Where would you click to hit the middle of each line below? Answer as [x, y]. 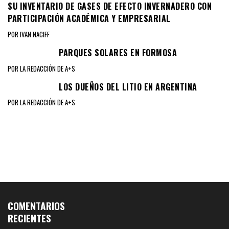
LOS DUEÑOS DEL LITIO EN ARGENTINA [128, 87]
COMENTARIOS [36, 206]
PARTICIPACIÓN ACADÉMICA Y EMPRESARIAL [89, 19]
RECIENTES [29, 218]
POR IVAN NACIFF [29, 34]
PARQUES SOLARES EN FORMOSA [118, 52]
